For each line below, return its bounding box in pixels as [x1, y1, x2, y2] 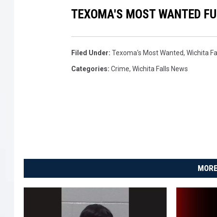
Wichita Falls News [132, 65, 188, 73]
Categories [71, 65, 108, 73]
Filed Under [71, 49, 108, 57]
